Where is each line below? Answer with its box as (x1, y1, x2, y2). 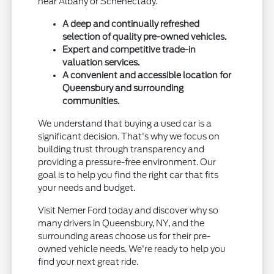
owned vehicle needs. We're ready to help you (38, 244, 226, 254)
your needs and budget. (38, 183, 136, 193)
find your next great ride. (38, 257, 139, 267)
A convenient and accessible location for (62, 70, 232, 81)
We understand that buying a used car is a (38, 119, 212, 129)
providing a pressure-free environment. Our (38, 157, 217, 168)
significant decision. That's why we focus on (38, 131, 220, 142)
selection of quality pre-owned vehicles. (62, 32, 227, 42)
